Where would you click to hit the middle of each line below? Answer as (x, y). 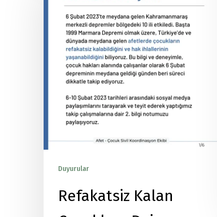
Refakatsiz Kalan (116, 196)
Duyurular (74, 169)
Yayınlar (107, 169)
